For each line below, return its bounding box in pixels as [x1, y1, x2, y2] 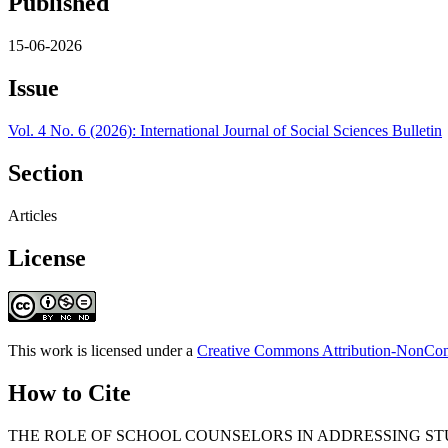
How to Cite [8, 380, 131, 407]
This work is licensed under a [8, 342, 197, 360]
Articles [8, 206, 57, 224]
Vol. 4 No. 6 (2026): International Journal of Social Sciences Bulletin [8, 121, 442, 139]
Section [8, 159, 83, 186]
